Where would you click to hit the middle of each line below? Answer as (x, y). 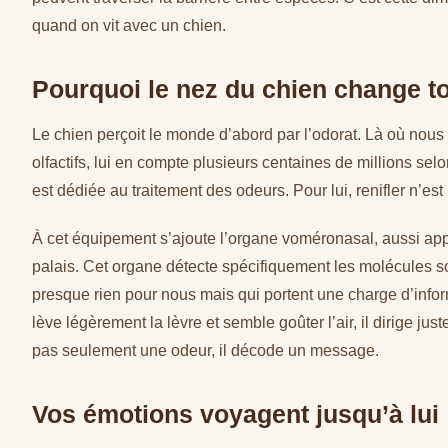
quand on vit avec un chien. (129, 25)
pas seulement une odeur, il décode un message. (205, 349)
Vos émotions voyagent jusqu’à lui (235, 414)
